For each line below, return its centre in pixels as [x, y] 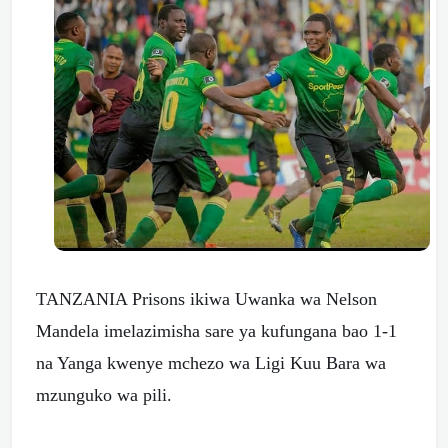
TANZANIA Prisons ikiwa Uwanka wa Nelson [206, 299]
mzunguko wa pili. [104, 395]
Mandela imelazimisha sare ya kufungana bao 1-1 [216, 331]
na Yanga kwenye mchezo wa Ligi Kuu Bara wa [211, 363]
